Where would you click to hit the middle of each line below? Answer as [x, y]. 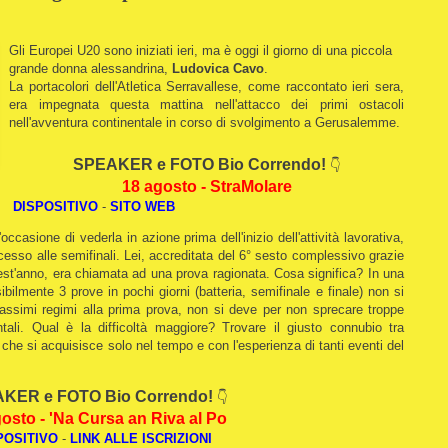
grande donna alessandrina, [91, 68]
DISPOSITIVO [55, 206]
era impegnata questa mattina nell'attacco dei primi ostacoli [206, 104]
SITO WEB [142, 206]
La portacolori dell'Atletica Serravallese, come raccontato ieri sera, [206, 86]
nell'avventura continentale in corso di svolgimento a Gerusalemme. [205, 122]
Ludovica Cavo [218, 68]
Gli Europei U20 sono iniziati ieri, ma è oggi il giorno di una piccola [201, 50]
